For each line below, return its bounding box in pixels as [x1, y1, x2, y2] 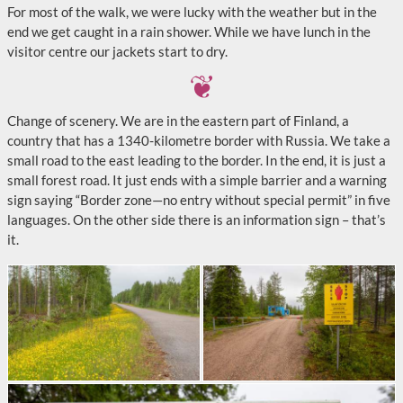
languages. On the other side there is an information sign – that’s [7, 211, 386, 228]
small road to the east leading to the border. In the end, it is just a [7, 152, 386, 168]
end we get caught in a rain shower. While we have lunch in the [7, 23, 371, 40]
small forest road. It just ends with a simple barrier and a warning [7, 172, 387, 188]
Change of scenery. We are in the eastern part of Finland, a [7, 112, 349, 129]
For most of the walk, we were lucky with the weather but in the [7, 4, 377, 20]
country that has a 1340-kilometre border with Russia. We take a [7, 132, 390, 148]
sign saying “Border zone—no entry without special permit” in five [7, 192, 390, 208]
